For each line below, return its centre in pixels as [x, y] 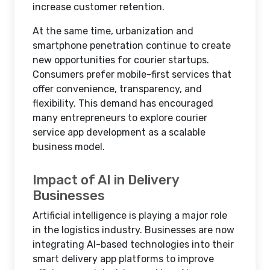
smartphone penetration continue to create [132, 46]
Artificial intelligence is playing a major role [130, 215]
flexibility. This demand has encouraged [123, 103]
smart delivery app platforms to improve [123, 259]
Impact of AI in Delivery [106, 180]
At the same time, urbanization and [113, 31]
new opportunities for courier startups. [121, 60]
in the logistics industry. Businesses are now [133, 230]
